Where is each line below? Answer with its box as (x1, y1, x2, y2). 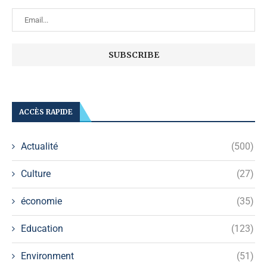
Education (21, 223, 63, 235)
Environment (21, 250, 74, 262)
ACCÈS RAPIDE (19, 107, 73, 117)
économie (21, 195, 62, 207)
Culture (21, 168, 51, 180)
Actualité (21, 141, 58, 153)
